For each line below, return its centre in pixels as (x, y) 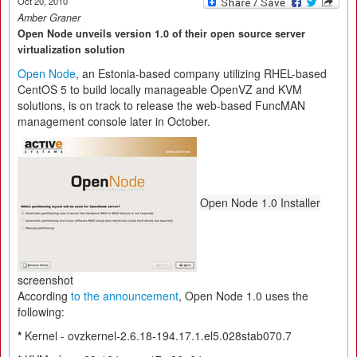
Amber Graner (49, 18)
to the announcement (125, 296)
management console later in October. (114, 121)
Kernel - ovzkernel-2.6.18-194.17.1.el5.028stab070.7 (157, 335)
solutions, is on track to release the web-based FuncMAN (161, 105)
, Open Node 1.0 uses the (243, 296)
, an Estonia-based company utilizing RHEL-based (201, 73)
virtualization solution (71, 49)
